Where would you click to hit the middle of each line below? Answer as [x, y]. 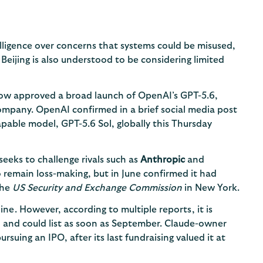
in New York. [210, 188]
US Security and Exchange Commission [97, 188]
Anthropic [162, 159]
